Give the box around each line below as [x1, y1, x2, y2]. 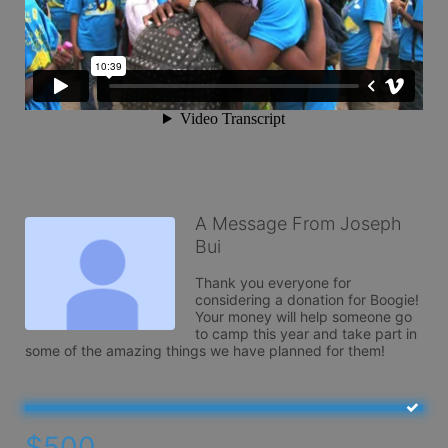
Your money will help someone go [195, 308, 412, 325]
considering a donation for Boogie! [195, 291, 419, 308]
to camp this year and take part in [195, 325, 417, 342]
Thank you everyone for [195, 274, 351, 291]
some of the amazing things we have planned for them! [25, 342, 385, 359]
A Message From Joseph [195, 213, 402, 234]
